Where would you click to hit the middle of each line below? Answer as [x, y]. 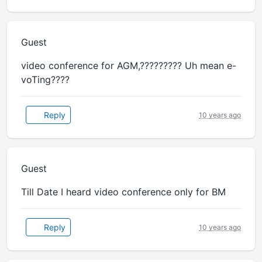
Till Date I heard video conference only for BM [123, 192]
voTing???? [45, 80]
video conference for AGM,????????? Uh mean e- [129, 66]
